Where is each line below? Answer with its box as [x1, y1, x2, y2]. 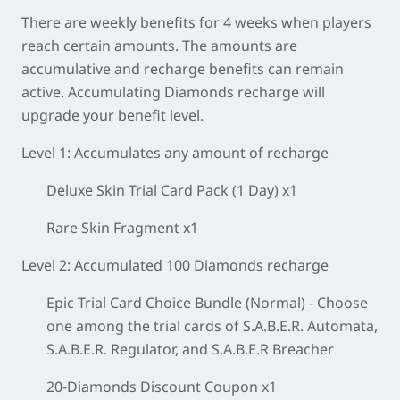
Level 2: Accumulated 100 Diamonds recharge [21, 255, 329, 276]
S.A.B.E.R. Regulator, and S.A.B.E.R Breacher [46, 339, 334, 360]
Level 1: [21, 143, 71, 163]
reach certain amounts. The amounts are [21, 36, 297, 56]
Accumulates [71, 143, 164, 163]
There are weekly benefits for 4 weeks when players [21, 12, 371, 33]
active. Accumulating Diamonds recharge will [21, 82, 325, 103]
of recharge [246, 143, 329, 163]
